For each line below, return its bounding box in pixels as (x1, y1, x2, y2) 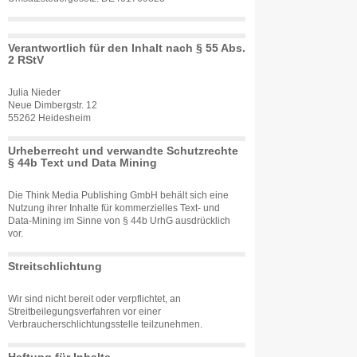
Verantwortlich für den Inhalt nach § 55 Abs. (8, 41, 245, 54)
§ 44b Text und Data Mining (8, 156, 157, 169)
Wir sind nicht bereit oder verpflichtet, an (8, 294, 181, 304)
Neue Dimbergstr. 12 (8, 100, 97, 110)
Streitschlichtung (8, 260, 102, 273)
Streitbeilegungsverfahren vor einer (8, 307, 161, 316)
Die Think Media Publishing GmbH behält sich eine (8, 190, 229, 200)
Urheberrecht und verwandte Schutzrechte (8, 144, 238, 157)
